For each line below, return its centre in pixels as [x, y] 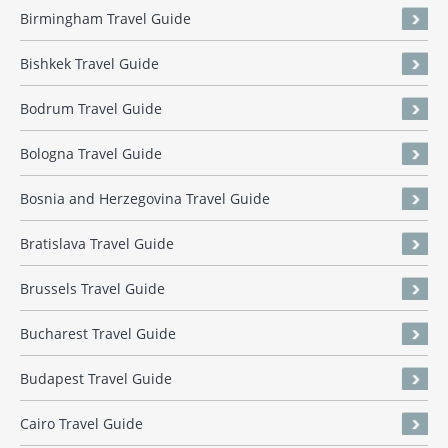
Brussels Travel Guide [92, 289]
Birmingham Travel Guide [105, 19]
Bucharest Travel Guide [98, 334]
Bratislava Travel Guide [97, 244]
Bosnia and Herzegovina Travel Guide [145, 199]
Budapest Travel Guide [96, 379]
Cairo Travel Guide [81, 424]
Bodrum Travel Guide [91, 109]
